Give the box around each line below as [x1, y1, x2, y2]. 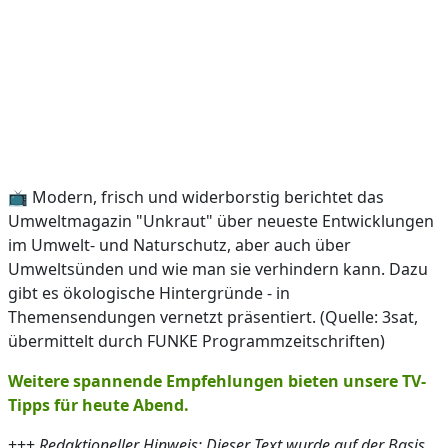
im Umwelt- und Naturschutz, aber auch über [8, 234, 351, 256]
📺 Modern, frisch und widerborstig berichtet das [8, 186, 384, 208]
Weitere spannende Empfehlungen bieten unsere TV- [8, 370, 426, 392]
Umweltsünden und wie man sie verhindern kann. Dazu [8, 258, 428, 280]
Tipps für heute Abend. [8, 394, 189, 416]
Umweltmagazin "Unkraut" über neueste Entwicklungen [8, 210, 434, 232]
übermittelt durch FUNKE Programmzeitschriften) [8, 330, 385, 352]
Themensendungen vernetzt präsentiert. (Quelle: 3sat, [8, 306, 418, 328]
